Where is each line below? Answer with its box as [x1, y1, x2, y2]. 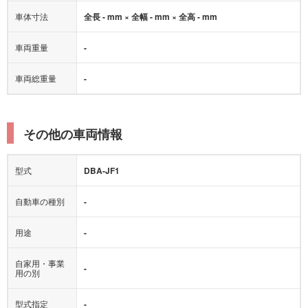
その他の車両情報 [23, 115, 122, 133]
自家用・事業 [15, 247, 65, 259]
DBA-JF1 [84, 154, 120, 167]
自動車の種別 [15, 185, 65, 197]
